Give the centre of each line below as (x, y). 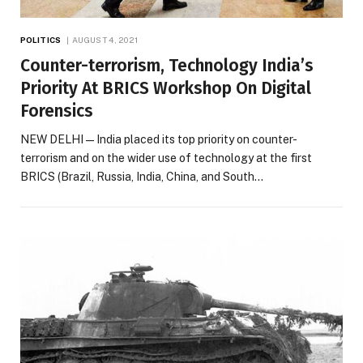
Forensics (57, 111)
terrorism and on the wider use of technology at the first (166, 158)
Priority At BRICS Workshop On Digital (166, 89)
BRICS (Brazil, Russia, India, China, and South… (142, 177)
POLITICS (41, 40)
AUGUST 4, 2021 (105, 40)
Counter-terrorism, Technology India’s (167, 66)
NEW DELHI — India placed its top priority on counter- (159, 140)
